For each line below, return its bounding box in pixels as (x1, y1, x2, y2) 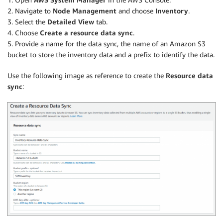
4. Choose (7, 28, 40, 37)
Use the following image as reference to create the (7, 71, 166, 80)
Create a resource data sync (40, 28, 133, 37)
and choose (116, 6, 155, 15)
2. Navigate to (7, 6, 53, 15)
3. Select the (7, 17, 47, 26)
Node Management (53, 6, 116, 15)
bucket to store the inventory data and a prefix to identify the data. (7, 50, 215, 59)
